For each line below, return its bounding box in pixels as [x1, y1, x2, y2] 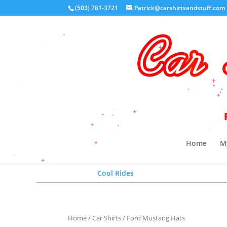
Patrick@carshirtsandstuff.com [134, 4, 225, 12]
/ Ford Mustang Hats [121, 213, 185, 222]
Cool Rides [97, 168, 134, 178]
